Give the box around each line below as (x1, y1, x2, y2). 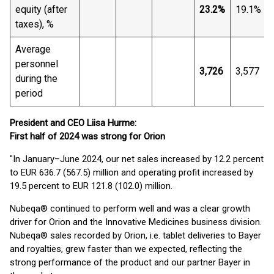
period (15, 87, 43, 99)
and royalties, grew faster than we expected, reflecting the (10, 243, 242, 254)
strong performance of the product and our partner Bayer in (10, 257, 250, 268)
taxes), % (15, 18, 54, 30)
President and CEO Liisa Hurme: (10, 117, 136, 128)
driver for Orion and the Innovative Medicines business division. (10, 217, 262, 228)
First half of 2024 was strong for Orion (10, 131, 165, 142)
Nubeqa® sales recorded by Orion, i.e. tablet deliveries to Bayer (10, 230, 261, 241)
